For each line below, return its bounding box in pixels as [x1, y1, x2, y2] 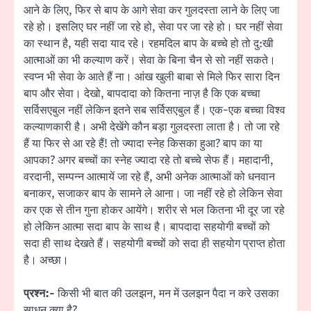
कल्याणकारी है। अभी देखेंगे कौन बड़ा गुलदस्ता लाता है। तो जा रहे [24, 119, 280, 135]
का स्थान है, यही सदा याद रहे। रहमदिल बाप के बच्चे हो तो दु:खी [24, 36, 274, 52]
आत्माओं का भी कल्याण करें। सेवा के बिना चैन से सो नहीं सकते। [24, 53, 276, 69]
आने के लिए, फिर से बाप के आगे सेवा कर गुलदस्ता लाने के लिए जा [24, 3, 280, 19]
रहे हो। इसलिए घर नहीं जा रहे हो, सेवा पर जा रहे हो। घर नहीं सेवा [24, 19, 283, 35]
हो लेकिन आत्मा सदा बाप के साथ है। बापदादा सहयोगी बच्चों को [24, 219, 270, 235]
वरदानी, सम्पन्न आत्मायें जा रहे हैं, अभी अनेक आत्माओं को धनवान [24, 169, 275, 185]
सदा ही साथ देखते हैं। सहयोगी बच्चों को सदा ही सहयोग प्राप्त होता [24, 236, 285, 252]
